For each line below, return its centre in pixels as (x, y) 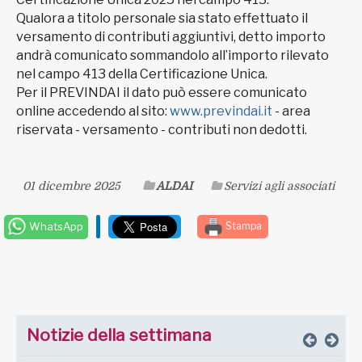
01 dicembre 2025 (72, 186)
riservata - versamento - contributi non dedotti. (162, 130)
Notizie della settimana (119, 335)
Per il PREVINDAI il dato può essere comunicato (162, 93)
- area (293, 112)
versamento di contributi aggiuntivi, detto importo (171, 37)
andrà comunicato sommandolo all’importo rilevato (173, 56)
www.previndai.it (222, 112)
